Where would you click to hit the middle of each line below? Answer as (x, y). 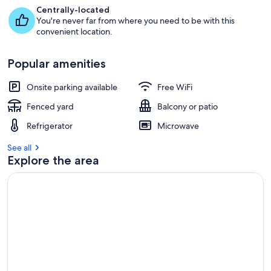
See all (19, 148)
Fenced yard (50, 106)
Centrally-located (73, 10)
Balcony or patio (188, 106)
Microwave (178, 126)
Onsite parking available (72, 87)
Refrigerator (50, 126)
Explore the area (53, 160)
